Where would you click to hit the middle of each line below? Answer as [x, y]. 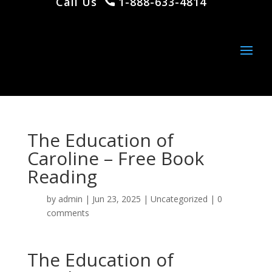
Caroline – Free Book [115, 158]
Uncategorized [179, 199]
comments [68, 213]
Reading [62, 176]
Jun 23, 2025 [116, 199]
